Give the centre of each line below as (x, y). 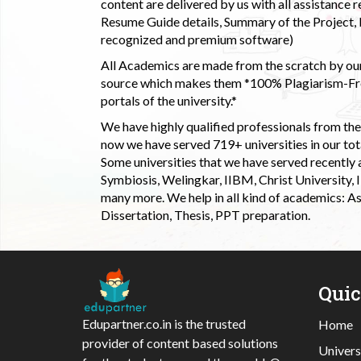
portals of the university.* (168, 101)
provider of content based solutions (180, 342)
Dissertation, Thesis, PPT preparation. (205, 215)
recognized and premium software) (197, 39)
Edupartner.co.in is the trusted (164, 323)
